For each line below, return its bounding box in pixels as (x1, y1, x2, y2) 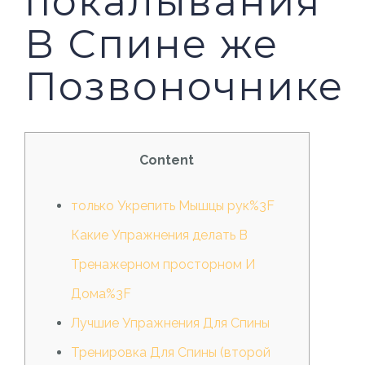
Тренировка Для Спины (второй (70, 345, 270, 360)
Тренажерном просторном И (70, 257, 255, 272)
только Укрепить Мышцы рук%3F (70, 198, 275, 213)
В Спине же (24, 20, 279, 68)
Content (139, 152, 195, 168)
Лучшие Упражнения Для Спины (70, 315, 270, 331)
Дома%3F (70, 286, 131, 301)
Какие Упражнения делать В (70, 227, 248, 243)
